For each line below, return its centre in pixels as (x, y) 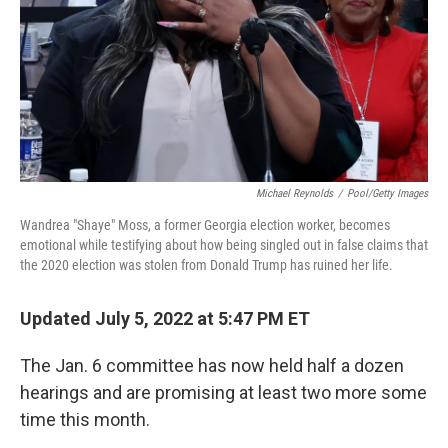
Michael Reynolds (294, 193)
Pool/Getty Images (387, 193)
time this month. (85, 419)
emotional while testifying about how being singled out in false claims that (224, 245)
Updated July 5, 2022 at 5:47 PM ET (165, 318)
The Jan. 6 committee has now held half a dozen (212, 365)
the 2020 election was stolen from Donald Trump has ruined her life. (206, 265)
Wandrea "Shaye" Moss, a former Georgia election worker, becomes (205, 225)
